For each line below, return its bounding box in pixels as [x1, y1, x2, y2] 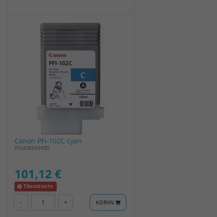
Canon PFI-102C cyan [15, 136, 82, 145]
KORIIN [96, 199, 115, 206]
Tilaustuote [23, 183, 54, 190]
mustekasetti [15, 143, 49, 151]
